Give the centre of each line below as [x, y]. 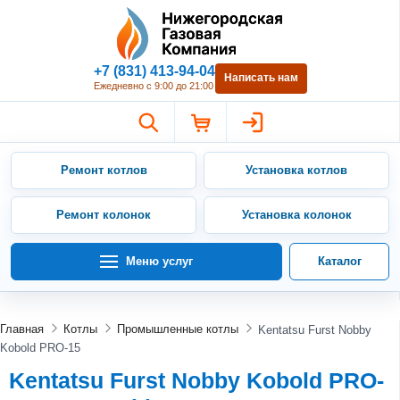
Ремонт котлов [104, 170]
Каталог [339, 261]
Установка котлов [296, 170]
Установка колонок [296, 214]
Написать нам [261, 78]
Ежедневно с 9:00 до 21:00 [153, 85]
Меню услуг [159, 261]
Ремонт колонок [104, 214]
